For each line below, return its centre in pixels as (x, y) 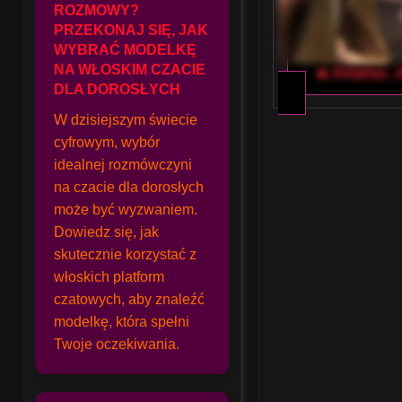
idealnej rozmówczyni (123, 165)
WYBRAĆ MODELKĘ (126, 50)
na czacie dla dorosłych (129, 187)
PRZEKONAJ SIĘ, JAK (131, 30)
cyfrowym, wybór (107, 142)
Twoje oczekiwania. (117, 344)
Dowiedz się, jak (107, 232)
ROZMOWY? (97, 10)
